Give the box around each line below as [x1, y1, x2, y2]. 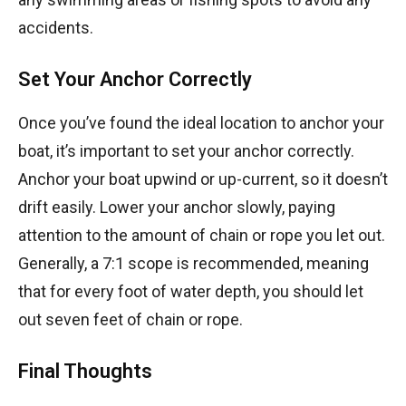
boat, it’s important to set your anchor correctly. [18, 140, 354, 160]
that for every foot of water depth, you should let [18, 281, 363, 301]
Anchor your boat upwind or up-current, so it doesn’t [18, 169, 388, 188]
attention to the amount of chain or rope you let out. [18, 225, 385, 245]
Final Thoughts [18, 359, 152, 382]
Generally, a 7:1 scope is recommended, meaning [18, 253, 369, 273]
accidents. [18, 17, 93, 37]
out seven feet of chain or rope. [18, 309, 243, 329]
